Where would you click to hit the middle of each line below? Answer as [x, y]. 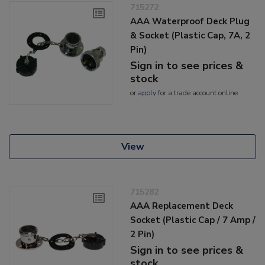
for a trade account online [197, 93]
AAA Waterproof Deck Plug [190, 22]
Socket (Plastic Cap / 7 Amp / [193, 220]
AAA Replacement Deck [182, 206]
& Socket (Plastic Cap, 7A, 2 [190, 36]
